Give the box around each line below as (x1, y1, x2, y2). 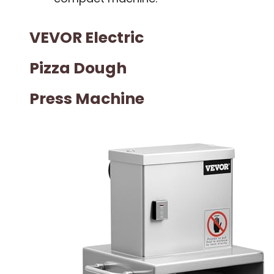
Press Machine (29, 87, 144, 109)
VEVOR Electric (29, 26, 144, 48)
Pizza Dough (29, 57, 127, 79)
